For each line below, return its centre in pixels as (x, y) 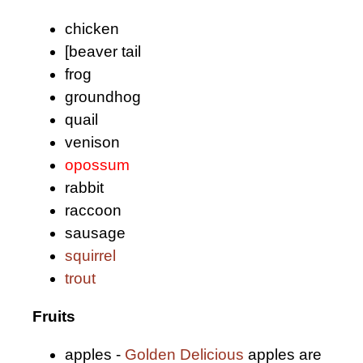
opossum (97, 164)
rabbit (84, 187)
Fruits (54, 316)
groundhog (103, 96)
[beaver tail (103, 51)
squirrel (90, 255)
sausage (95, 233)
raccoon (93, 210)
